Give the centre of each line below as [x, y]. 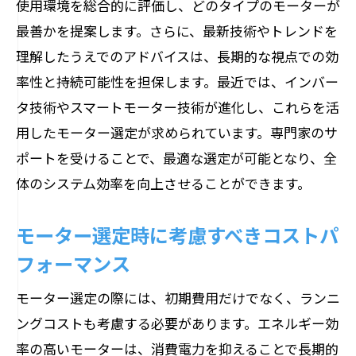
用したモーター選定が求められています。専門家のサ [177, 132]
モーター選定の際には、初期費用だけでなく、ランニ [178, 298]
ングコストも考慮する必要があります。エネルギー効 [177, 323]
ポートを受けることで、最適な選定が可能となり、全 [176, 158]
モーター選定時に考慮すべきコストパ [177, 234]
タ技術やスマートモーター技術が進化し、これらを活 [178, 107]
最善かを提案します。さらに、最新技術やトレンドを [177, 31]
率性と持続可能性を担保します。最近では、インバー [177, 81]
